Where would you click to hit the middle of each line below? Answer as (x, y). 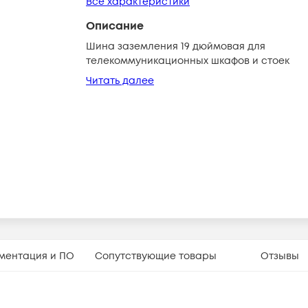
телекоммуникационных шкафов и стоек (188, 61)
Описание (115, 26)
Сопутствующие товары (155, 256)
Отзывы (280, 256)
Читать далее (120, 81)
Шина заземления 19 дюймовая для (176, 46)
